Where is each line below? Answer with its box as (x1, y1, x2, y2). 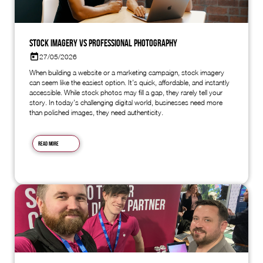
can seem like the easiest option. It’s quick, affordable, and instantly (29, 79, 230, 87)
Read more (38, 140, 59, 147)
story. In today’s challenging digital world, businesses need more (29, 99, 222, 107)
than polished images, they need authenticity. (29, 109, 163, 117)
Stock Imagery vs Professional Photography (29, 36, 177, 48)
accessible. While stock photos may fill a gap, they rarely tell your (29, 89, 222, 97)
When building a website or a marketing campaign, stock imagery (29, 69, 224, 77)
